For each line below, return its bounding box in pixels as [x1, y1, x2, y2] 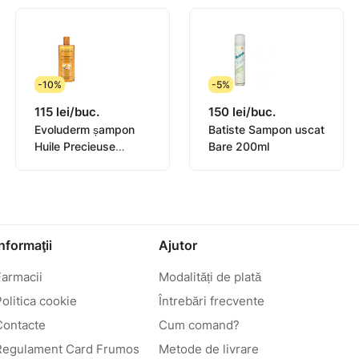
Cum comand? [158, 317, 240, 333]
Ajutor [158, 237, 197, 253]
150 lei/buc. [208, 104, 276, 120]
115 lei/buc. [34, 104, 99, 120]
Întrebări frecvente [158, 293, 264, 309]
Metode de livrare [158, 341, 259, 357]
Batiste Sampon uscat [208, 123, 325, 137]
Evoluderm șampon [34, 123, 135, 137]
